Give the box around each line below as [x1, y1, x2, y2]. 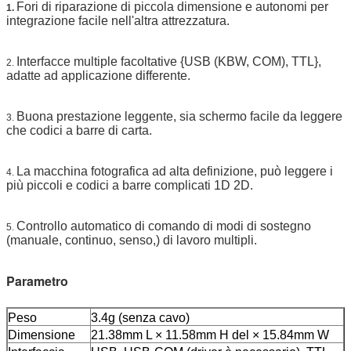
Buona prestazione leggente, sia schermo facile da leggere [16, 109, 342, 123]
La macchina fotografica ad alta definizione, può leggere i [16, 164, 333, 178]
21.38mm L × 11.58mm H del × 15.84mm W [91, 327, 329, 342]
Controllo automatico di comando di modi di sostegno [16, 219, 311, 233]
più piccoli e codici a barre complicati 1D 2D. [6, 178, 253, 192]
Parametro [6, 271, 68, 290]
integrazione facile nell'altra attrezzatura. [6, 13, 230, 27]
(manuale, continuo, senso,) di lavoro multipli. [6, 233, 257, 247]
